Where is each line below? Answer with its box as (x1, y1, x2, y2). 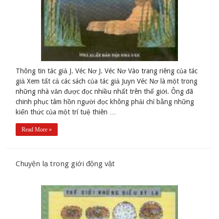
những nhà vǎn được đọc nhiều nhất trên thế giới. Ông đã (16, 87, 194, 95)
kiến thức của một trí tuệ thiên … (16, 108, 117, 116)
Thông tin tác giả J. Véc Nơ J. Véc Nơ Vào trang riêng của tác (16, 66, 198, 75)
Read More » (22, 126, 52, 133)
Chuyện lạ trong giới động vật (16, 159, 115, 168)
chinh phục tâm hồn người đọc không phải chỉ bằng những (16, 97, 195, 106)
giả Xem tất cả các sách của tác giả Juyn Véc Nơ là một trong (16, 77, 198, 85)
